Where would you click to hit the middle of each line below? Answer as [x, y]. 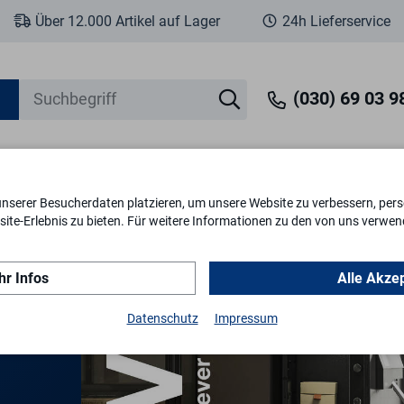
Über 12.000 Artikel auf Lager [126, 21]
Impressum [246, 319]
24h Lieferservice [335, 21]
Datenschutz [162, 319]
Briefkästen [335, 211]
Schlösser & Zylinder [220, 211]
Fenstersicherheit [87, 211]
